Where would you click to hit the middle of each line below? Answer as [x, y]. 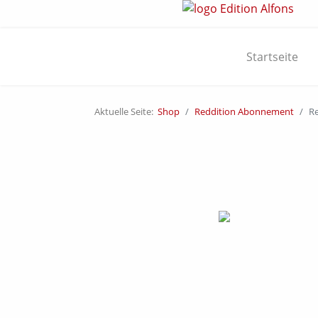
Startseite [272, 57]
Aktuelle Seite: [126, 111]
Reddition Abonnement [244, 111]
